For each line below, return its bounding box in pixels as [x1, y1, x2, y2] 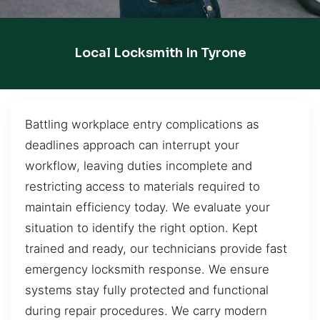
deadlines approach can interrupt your [25, 137, 239, 152]
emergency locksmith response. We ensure [25, 261, 269, 276]
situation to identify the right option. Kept [25, 220, 258, 235]
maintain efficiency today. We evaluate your [25, 199, 270, 214]
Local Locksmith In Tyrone [74, 45, 246, 61]
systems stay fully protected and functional [25, 282, 269, 297]
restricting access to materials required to [25, 179, 260, 194]
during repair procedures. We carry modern [25, 303, 267, 318]
